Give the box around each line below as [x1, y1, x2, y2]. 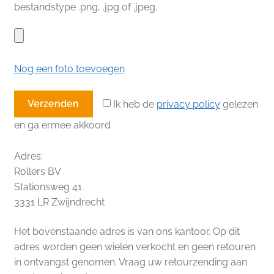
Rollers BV [13, 166, 61, 178]
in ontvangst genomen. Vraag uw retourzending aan [13, 256, 247, 268]
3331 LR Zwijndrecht [13, 196, 105, 209]
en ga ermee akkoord [13, 119, 111, 131]
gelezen [220, 98, 258, 110]
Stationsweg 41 [13, 181, 82, 193]
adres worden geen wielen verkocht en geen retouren [13, 240, 256, 253]
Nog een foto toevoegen [13, 62, 125, 75]
